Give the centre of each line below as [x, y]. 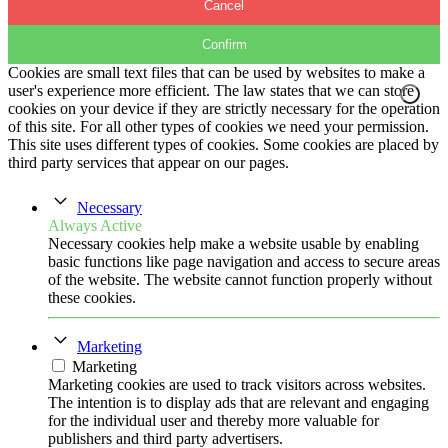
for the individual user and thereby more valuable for [213, 420]
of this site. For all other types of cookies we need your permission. [218, 126]
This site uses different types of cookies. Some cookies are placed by [223, 144]
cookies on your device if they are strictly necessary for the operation [224, 108]
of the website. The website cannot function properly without [240, 279]
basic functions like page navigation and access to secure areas [244, 261]
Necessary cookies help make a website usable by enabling [233, 243]
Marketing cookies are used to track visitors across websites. [237, 384]
